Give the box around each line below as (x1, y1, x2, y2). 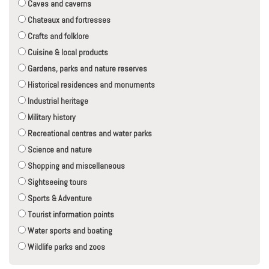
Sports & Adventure (26, 193, 92, 204)
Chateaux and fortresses (26, 14, 110, 26)
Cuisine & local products (26, 47, 108, 58)
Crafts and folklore (26, 31, 89, 42)
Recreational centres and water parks (26, 128, 152, 139)
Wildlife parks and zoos (26, 241, 105, 253)
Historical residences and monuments (26, 79, 155, 91)
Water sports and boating (26, 225, 112, 237)
